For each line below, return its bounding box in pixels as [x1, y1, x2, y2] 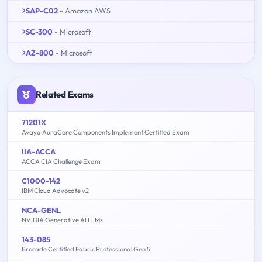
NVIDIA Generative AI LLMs [22, 216, 103, 225]
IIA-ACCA [22, 147, 56, 157]
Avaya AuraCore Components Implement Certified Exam [22, 128, 189, 137]
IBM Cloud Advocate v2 [22, 187, 89, 195]
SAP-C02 [26, 6, 58, 16]
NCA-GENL [22, 205, 61, 215]
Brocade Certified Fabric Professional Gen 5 [22, 245, 150, 254]
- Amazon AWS [60, 6, 111, 16]
